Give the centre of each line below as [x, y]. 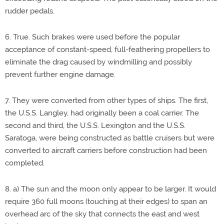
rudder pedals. [30, 11]
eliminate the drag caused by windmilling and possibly [98, 62]
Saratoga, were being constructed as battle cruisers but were [110, 138]
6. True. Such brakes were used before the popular [92, 37]
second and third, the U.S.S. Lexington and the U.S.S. [95, 125]
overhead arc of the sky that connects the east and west [102, 214]
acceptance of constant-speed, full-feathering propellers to [107, 49]
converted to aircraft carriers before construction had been [106, 150]
